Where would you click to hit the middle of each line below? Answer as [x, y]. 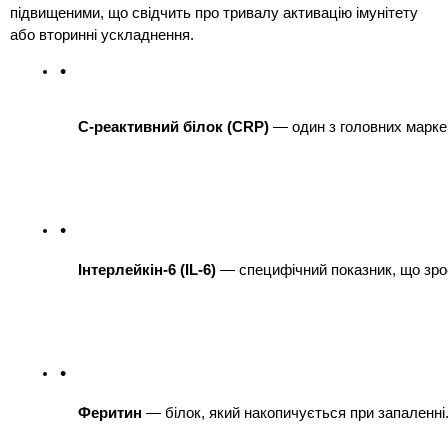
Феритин [110, 412]
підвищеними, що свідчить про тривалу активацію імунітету [214, 12]
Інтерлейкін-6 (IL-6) [147, 269]
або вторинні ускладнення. [102, 34]
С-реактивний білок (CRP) [173, 126]
